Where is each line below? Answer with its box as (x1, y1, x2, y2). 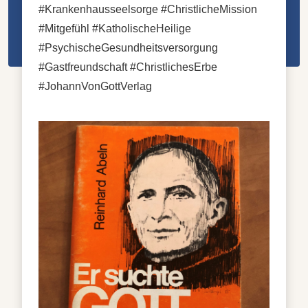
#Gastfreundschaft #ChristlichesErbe (38, 60, 217, 73)
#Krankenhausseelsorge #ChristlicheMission (38, 3, 257, 15)
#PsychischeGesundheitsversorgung (38, 41, 218, 54)
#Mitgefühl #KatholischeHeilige (38, 22, 191, 34)
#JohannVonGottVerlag (38, 80, 152, 92)
